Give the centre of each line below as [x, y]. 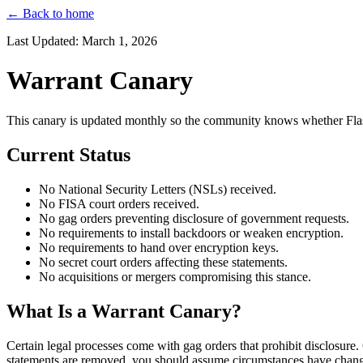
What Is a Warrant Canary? [124, 311]
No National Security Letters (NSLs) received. [158, 189]
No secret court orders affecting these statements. [163, 262]
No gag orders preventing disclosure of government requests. [194, 218]
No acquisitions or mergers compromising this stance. [175, 276]
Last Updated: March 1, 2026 [82, 41]
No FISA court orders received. [119, 203]
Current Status [68, 154]
